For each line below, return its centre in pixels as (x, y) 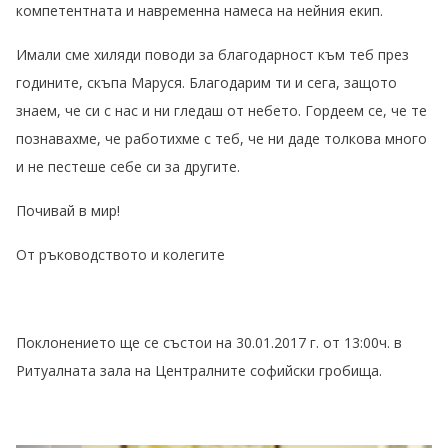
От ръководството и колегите (122, 255)
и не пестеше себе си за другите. (128, 167)
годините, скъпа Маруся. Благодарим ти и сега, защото (206, 83)
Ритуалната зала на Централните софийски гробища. (199, 371)
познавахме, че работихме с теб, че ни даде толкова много (221, 139)
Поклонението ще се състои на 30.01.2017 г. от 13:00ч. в (209, 343)
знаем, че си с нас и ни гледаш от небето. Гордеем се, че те (221, 111)
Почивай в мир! (68, 211)
